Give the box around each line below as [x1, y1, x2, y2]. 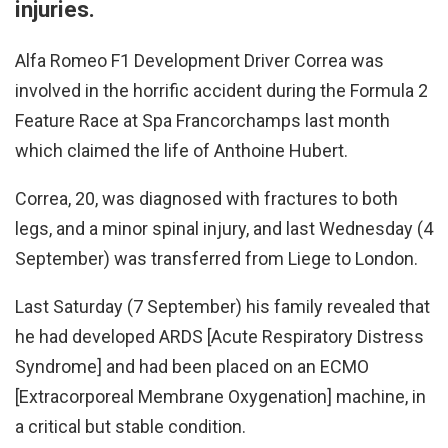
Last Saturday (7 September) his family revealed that [15, 296, 430, 318]
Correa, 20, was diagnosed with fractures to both [15, 188, 398, 210]
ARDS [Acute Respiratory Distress [159, 326, 424, 348]
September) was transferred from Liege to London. [15, 248, 418, 270]
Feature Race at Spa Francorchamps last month [15, 110, 390, 132]
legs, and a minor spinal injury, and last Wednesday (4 [15, 218, 433, 240]
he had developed [15, 326, 155, 348]
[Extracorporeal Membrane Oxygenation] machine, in [15, 386, 426, 408]
